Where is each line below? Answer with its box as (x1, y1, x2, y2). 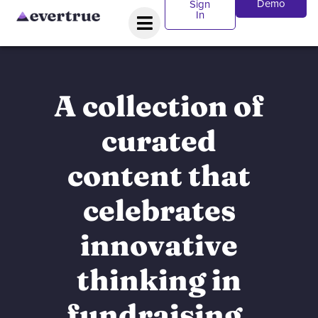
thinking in (77, 262, 241, 297)
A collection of (54, 88, 264, 124)
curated (102, 123, 216, 158)
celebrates (82, 192, 236, 228)
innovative (80, 227, 238, 263)
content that (67, 158, 251, 193)
